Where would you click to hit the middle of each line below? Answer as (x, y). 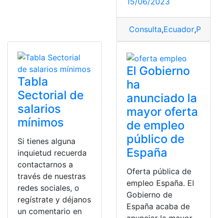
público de (155, 139)
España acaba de (158, 206)
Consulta (144, 29)
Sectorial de (51, 95)
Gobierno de (149, 194)
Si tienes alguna (46, 141)
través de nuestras (52, 176)
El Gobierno (158, 71)
